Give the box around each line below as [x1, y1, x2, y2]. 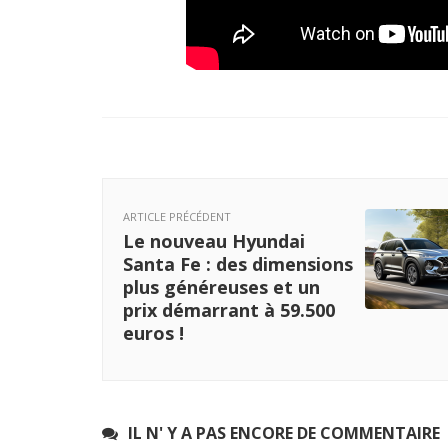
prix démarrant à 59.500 [123, 298, 335, 323]
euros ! [123, 321, 184, 346]
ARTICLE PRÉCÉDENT [123, 209, 231, 225]
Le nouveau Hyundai [123, 229, 305, 254]
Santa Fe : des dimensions [123, 252, 353, 277]
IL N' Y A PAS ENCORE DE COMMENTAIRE [128, 422, 440, 445]
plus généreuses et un [123, 275, 320, 300]
